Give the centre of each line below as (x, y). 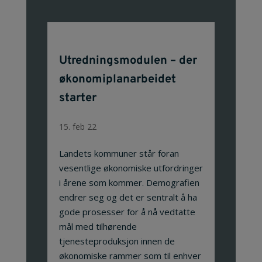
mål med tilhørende (98, 226)
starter (77, 98)
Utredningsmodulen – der (128, 61)
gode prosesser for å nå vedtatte (127, 211)
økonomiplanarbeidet (117, 79)
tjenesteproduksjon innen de (117, 241)
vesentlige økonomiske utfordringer (131, 168)
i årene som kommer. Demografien (129, 182)
